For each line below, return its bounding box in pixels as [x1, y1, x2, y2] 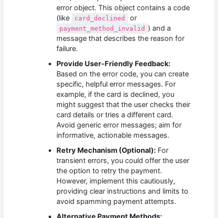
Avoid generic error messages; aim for [56, 121, 182, 130]
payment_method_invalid [59, 25, 145, 33]
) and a [148, 24, 171, 33]
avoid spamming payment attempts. [56, 197, 177, 206]
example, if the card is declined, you [56, 90, 175, 99]
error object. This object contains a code [56, 3, 190, 13]
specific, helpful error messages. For [56, 80, 176, 89]
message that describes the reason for [56, 34, 185, 43]
